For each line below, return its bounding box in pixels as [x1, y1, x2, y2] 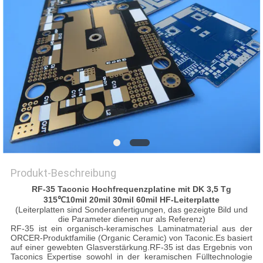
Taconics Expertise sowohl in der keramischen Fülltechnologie [10, 252, 253, 262]
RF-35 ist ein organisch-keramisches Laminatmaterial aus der [10, 224, 253, 234]
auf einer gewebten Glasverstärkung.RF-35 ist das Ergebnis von [10, 242, 253, 252]
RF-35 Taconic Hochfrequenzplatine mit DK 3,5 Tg [32, 184, 231, 194]
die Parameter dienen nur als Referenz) [58, 214, 205, 224]
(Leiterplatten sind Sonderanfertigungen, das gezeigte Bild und [15, 205, 248, 215]
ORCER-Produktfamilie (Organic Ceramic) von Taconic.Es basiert [10, 233, 253, 243]
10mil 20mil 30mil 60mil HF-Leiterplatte [66, 195, 220, 205]
